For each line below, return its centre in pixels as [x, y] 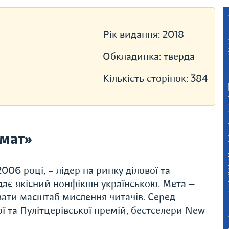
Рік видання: [132, 35]
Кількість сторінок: [146, 78]
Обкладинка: [133, 56]
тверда [179, 56]
